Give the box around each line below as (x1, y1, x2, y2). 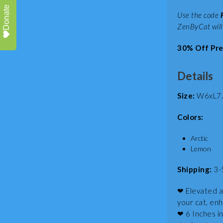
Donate (2, 4, 10, 30)
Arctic (191, 134, 208, 142)
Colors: (177, 112, 204, 121)
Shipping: (177, 165, 214, 174)
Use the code (177, 10, 219, 19)
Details (177, 69, 213, 83)
